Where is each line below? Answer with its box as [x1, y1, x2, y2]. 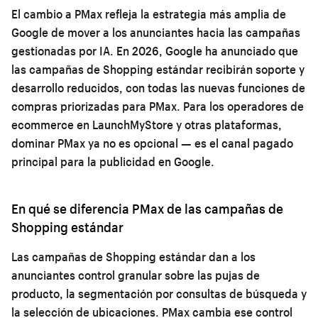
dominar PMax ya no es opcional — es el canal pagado [11, 135, 293, 150]
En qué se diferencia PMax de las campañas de [11, 199, 283, 217]
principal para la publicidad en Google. [11, 153, 214, 169]
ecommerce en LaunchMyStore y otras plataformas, [11, 116, 282, 132]
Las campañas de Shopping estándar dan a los [11, 248, 256, 264]
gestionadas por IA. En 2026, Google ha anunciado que [11, 43, 298, 58]
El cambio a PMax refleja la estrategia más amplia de [11, 6, 286, 21]
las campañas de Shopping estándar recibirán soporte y [11, 61, 305, 77]
